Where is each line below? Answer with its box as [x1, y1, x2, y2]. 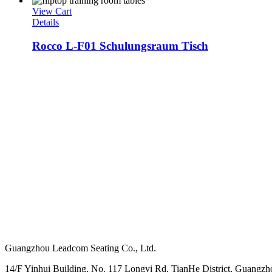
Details [32, 17, 59, 28]
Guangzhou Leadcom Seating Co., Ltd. [5, 242, 156, 253]
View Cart [32, 6, 72, 17]
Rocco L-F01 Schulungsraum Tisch [32, 39, 208, 52]
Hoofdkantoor [5, 215, 71, 228]
